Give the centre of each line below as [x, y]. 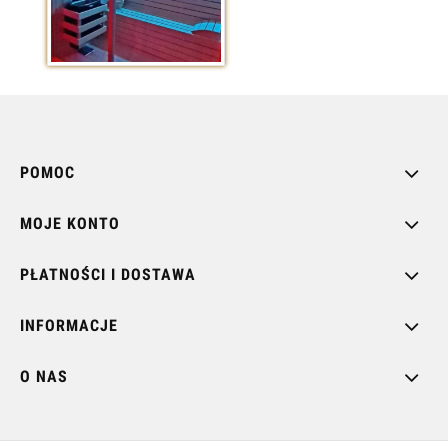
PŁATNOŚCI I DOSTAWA [108, 274]
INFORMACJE [69, 325]
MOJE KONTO [70, 223]
